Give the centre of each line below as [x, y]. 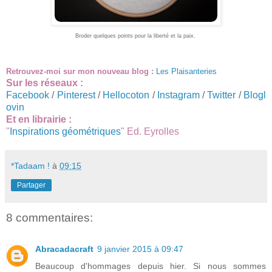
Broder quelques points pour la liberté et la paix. [135, 36]
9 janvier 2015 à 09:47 [140, 249]
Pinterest [76, 95]
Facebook [28, 95]
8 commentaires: [49, 217]
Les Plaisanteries [186, 71]
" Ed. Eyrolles [150, 131]
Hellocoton [126, 95]
